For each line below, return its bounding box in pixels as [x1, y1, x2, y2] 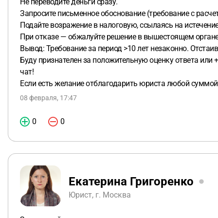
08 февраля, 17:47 [20, 94, 77, 102]
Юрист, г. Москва [69, 190, 131, 200]
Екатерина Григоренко [69, 174, 194, 188]
